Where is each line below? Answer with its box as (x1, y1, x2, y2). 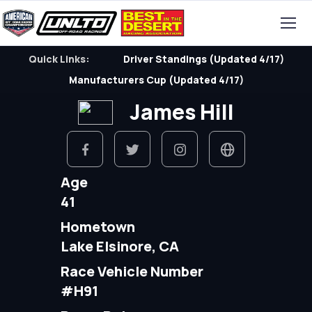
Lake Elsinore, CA (60, 237, 179, 256)
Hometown (60, 217, 135, 236)
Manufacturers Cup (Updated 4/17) (68, 73, 244, 86)
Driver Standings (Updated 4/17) (123, 52, 284, 65)
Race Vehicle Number (60, 262, 203, 281)
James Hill (130, 97, 234, 126)
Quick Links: (28, 52, 90, 65)
